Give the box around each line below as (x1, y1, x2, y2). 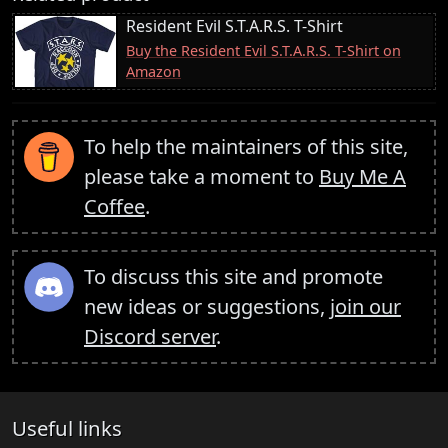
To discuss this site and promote (84, 262, 383, 290)
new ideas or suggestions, (84, 292, 330, 320)
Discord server (84, 322, 216, 350)
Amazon (126, 61, 181, 81)
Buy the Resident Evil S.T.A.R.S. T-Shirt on (126, 40, 401, 60)
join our (330, 292, 401, 320)
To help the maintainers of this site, (84, 132, 408, 160)
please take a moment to (84, 162, 319, 190)
